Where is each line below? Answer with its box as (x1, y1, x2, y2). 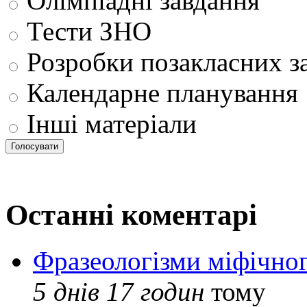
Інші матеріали (20, 108, 197, 138)
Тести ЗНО (20, 16, 151, 46)
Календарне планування (20, 77, 298, 108)
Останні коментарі (5, 198, 257, 231)
